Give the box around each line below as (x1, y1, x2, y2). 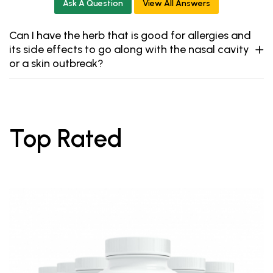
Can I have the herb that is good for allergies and (9, 29, 251, 43)
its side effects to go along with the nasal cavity (9, 43, 249, 57)
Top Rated (9, 124, 122, 154)
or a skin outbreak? (9, 57, 104, 71)
